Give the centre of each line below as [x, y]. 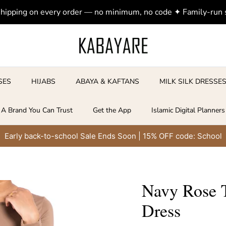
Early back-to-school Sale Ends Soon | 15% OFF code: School [113, 136]
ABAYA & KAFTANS [108, 82]
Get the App [112, 110]
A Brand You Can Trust [37, 110]
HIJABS [44, 82]
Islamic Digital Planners [188, 110]
